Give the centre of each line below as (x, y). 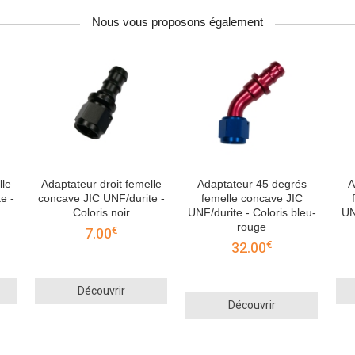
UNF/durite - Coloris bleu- (252, 213)
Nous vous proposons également (177, 22)
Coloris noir (101, 213)
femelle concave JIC (252, 198)
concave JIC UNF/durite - (101, 198)
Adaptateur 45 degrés (252, 184)
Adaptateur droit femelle (101, 184)
